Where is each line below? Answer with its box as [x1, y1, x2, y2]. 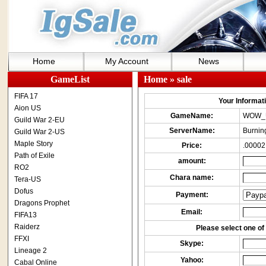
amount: [178, 157, 206, 165]
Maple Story [14, 140, 53, 148]
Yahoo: [180, 256, 204, 264]
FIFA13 [14, 211, 37, 219]
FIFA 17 [14, 92, 38, 100]
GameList [50, 74, 90, 84]
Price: [182, 141, 202, 150]
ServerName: [169, 126, 215, 135]
